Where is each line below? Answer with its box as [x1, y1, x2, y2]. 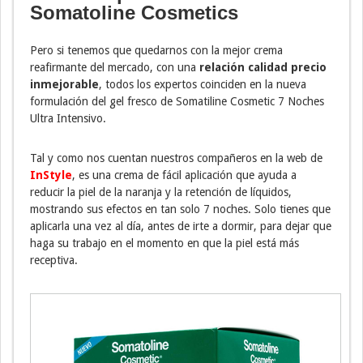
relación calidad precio [199, 61, 327, 75]
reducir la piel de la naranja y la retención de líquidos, [30, 186, 292, 199]
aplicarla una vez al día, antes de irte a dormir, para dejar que [30, 220, 331, 233]
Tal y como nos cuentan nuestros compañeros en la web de [30, 152, 322, 165]
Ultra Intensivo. [30, 112, 106, 126]
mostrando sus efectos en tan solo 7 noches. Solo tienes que [30, 203, 331, 216]
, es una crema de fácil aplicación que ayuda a [72, 169, 297, 182]
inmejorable [30, 78, 99, 92]
